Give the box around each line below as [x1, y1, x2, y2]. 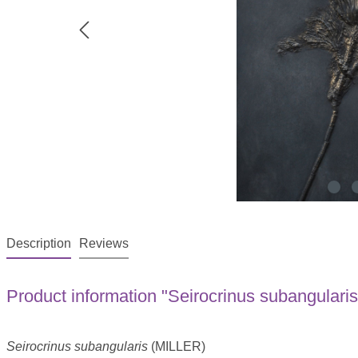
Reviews [78, 237, 129, 251]
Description [6, 237, 71, 251]
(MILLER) [147, 340, 205, 354]
